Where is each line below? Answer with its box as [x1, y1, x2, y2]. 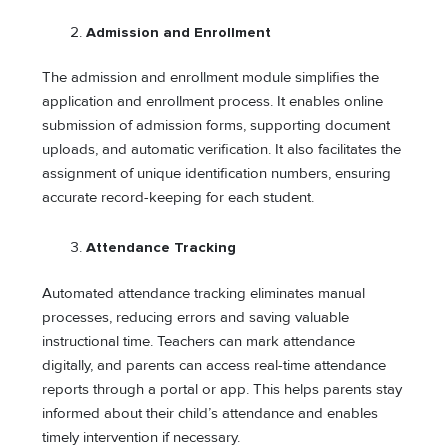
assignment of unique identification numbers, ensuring [42, 165, 392, 183]
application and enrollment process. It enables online [42, 93, 384, 111]
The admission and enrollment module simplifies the [42, 69, 380, 87]
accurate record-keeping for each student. [42, 189, 315, 207]
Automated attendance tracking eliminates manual [42, 284, 366, 302]
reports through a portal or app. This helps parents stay [42, 380, 403, 398]
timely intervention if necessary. [42, 428, 241, 446]
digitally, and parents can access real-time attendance [42, 356, 387, 374]
